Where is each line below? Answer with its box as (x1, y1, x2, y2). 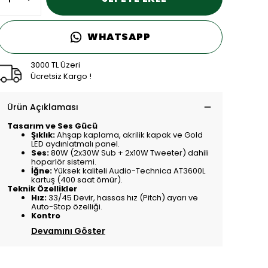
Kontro (31, 210, 60, 222)
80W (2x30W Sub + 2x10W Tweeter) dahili (49, 147, 209, 159)
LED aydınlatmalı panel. (31, 138, 120, 150)
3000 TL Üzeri (31, 59, 80, 71)
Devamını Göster (31, 225, 105, 237)
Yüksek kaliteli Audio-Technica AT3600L (52, 165, 205, 177)
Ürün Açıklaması (7, 101, 78, 114)
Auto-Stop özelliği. (31, 201, 102, 213)
